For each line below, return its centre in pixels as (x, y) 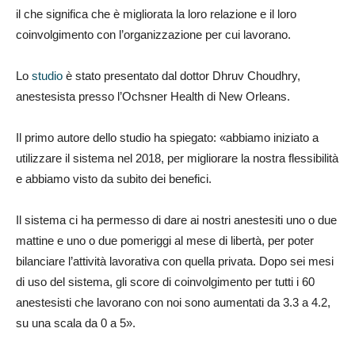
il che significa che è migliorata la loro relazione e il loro (156, 13)
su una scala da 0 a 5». (76, 323)
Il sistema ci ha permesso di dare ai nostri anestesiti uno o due (176, 219)
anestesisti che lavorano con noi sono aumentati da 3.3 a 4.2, (173, 302)
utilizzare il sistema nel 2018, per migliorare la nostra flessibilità (177, 158)
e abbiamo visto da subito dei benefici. (114, 178)
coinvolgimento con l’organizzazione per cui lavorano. (153, 34)
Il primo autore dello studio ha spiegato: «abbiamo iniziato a (167, 137)
